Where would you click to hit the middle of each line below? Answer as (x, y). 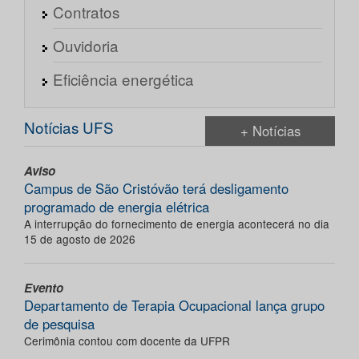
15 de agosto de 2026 (80, 239)
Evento (44, 288)
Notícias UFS (69, 127)
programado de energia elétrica (117, 207)
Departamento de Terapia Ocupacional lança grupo (174, 306)
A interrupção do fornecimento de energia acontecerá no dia (177, 224)
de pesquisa (59, 324)
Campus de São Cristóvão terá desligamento (156, 189)
